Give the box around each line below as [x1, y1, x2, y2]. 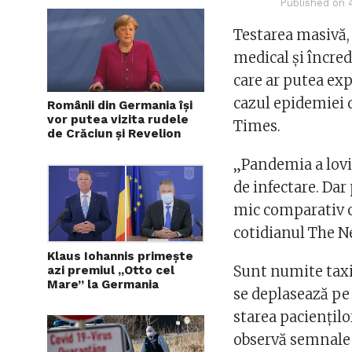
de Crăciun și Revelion [47, 126, 181, 141]
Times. [233, 117, 281, 136]
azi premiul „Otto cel [47, 263, 174, 278]
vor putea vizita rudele [47, 112, 189, 127]
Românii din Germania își [47, 98, 192, 113]
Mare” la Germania [47, 277, 159, 292]
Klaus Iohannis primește [47, 249, 193, 264]
